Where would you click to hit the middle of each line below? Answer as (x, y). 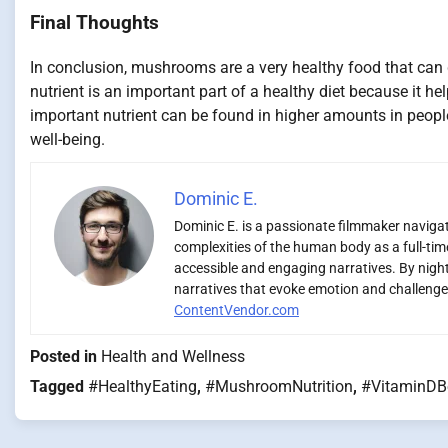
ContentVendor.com (236, 309)
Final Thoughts (94, 23)
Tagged (59, 386)
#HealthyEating (142, 386)
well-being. (67, 139)
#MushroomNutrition (279, 386)
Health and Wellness (173, 356)
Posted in (65, 356)
